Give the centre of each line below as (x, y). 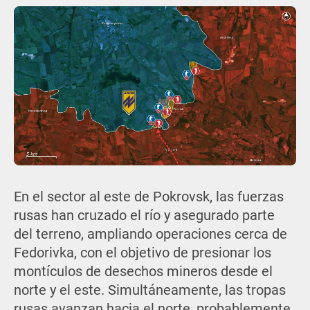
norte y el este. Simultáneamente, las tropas (149, 290)
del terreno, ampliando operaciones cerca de (150, 234)
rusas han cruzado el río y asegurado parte (144, 215)
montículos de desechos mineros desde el (143, 271)
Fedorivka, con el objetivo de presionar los (142, 253)
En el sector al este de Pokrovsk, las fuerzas (148, 197)
